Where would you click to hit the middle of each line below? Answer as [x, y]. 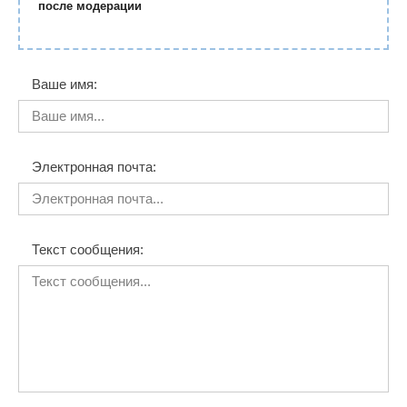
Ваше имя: [65, 84]
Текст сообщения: [88, 249]
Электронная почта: [94, 167]
